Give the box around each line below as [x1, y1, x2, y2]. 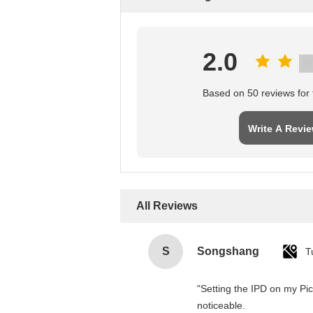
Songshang [197, 245, 259, 257]
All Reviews [136, 200, 198, 212]
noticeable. [197, 300, 245, 311]
